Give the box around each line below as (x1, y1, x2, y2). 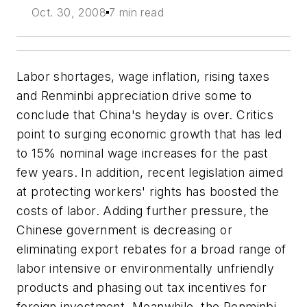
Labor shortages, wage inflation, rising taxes (16, 69, 269, 84)
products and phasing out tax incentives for (16, 280, 267, 295)
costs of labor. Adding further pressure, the (16, 204, 269, 218)
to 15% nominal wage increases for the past (16, 146, 269, 160)
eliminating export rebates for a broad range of (16, 242, 286, 256)
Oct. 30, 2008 (31, 5, 106, 19)
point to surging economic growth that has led (16, 127, 282, 141)
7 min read (109, 5, 164, 19)
